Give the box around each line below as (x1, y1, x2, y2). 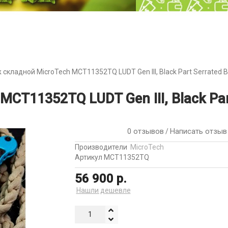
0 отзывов (123, 126, 164, 136)
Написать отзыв (169, 126, 227, 136)
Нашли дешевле (76, 186, 131, 194)
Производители (74, 142, 127, 151)
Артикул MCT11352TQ (74, 153, 149, 161)
